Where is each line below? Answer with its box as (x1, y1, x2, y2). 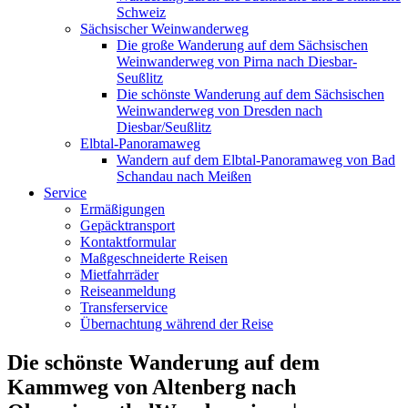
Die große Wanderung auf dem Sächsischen (117, 36, 368, 53)
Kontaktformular (80, 233, 176, 250)
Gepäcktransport (80, 217, 175, 233)
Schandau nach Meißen (117, 168, 251, 184)
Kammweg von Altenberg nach (7, 374, 296, 399)
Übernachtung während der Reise (80, 315, 273, 331)
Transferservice (80, 299, 168, 315)
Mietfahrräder (80, 266, 158, 282)
